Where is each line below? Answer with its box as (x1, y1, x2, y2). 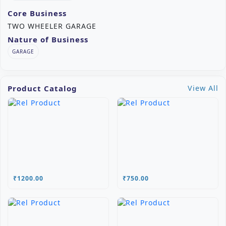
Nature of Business (8, 34, 88, 45)
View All (188, 83, 218, 93)
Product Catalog (8, 83, 77, 94)
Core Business (8, 8, 67, 19)
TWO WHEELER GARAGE (8, 21, 96, 31)
